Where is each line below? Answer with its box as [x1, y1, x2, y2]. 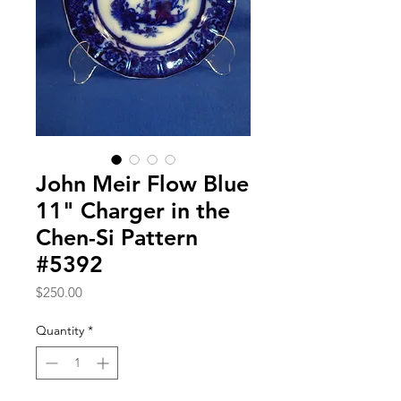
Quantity [36, 321, 84, 338]
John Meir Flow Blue [36, 169, 249, 197]
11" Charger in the [36, 196, 230, 224]
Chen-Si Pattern [36, 223, 198, 251]
